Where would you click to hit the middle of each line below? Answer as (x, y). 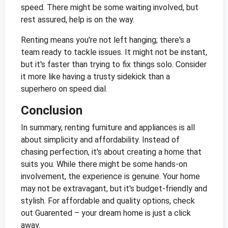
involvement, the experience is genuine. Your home (110, 177)
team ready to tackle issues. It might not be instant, (114, 52)
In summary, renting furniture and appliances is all (108, 128)
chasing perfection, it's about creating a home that (111, 152)
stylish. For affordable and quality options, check (108, 201)
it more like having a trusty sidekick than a (95, 77)
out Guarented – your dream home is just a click (106, 213)
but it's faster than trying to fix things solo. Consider (113, 65)
